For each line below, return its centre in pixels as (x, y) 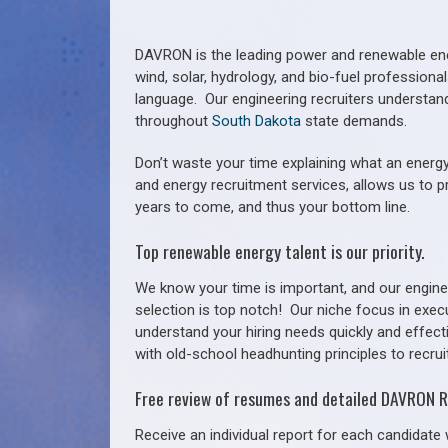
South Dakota (256, 121)
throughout (173, 121)
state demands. (354, 121)
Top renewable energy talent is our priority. (279, 251)
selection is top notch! (212, 309)
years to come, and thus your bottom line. (274, 207)
